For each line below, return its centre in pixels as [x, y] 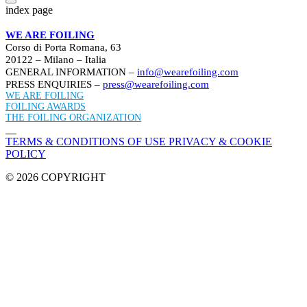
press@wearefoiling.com [156, 84]
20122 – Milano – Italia [56, 59]
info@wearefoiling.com [188, 72]
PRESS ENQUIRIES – [54, 84]
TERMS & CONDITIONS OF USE [87, 142]
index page [29, 10]
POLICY [26, 154]
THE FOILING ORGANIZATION [73, 118]
